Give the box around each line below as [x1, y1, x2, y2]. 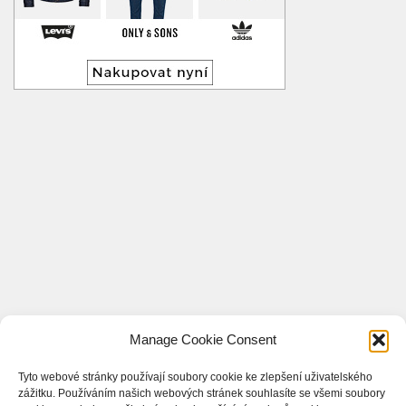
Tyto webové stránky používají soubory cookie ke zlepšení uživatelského [18, 371, 372, 383]
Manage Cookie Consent [130, 332, 276, 347]
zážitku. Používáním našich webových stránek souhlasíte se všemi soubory [18, 387, 385, 400]
